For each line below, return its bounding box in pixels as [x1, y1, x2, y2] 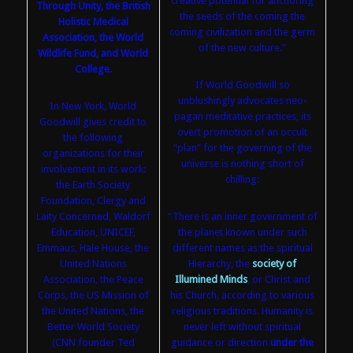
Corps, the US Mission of [37, 288, 149, 301]
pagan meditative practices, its [173, 110, 311, 122]
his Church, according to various [170, 288, 315, 301]
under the [270, 336, 314, 348]
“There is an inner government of [167, 210, 318, 222]
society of [252, 257, 297, 269]
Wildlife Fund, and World [38, 46, 149, 59]
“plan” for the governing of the [173, 141, 312, 154]
